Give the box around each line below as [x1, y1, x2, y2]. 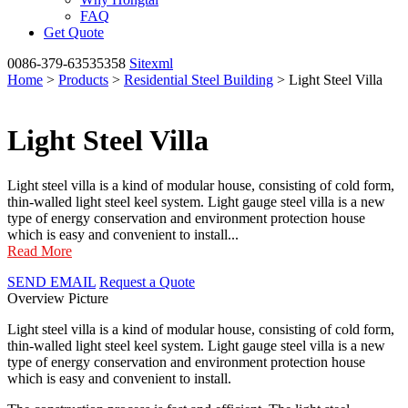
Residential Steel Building [124, 72, 273, 87]
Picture [68, 290, 108, 306]
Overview [7, 290, 65, 306]
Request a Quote [99, 273, 195, 290]
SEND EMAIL [7, 273, 96, 290]
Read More [7, 242, 72, 259]
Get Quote [44, 25, 104, 40]
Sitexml [129, 56, 173, 71]
